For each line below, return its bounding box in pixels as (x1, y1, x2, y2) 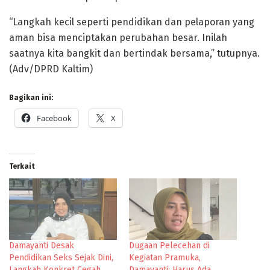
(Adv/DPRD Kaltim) (9, 63, 93, 75)
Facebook (37, 112, 72, 124)
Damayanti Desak (9, 240, 74, 251)
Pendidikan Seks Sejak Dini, (9, 252, 113, 263)
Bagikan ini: (9, 93, 53, 102)
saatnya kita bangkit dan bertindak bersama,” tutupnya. (9, 47, 260, 59)
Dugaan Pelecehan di (129, 240, 210, 251)
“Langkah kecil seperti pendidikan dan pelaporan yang (9, 16, 254, 28)
